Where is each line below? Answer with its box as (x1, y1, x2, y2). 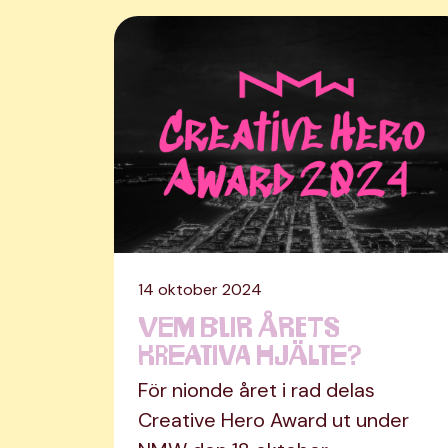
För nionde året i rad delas (138, 377, 375, 404)
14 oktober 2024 (138, 279, 262, 301)
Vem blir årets (138, 305, 340, 346)
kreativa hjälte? (138, 333, 361, 374)
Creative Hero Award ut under (138, 407, 409, 434)
